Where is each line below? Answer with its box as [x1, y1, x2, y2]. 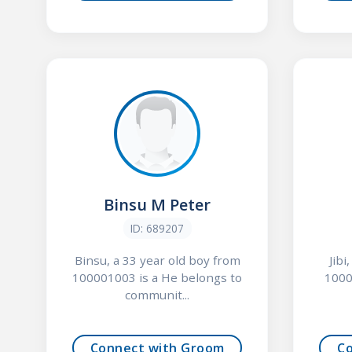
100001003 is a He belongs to [72, 269, 243, 286]
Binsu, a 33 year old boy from [74, 252, 240, 269]
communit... [125, 287, 190, 303]
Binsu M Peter [104, 194, 211, 216]
